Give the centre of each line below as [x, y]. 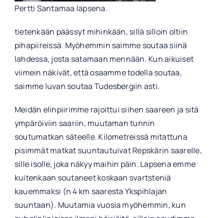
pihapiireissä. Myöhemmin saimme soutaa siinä [101, 45]
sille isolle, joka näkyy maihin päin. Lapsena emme [105, 164]
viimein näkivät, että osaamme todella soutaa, [98, 73]
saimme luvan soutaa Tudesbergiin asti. [87, 86]
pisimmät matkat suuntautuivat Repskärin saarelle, [108, 151]
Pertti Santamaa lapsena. [61, 9]
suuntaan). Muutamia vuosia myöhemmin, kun [100, 205]
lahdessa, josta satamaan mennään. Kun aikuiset [104, 59]
